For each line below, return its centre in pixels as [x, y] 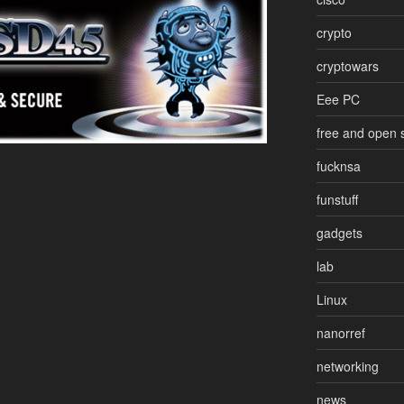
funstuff [337, 199]
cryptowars [347, 65]
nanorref [340, 332]
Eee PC [338, 99]
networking [347, 366]
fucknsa [338, 165]
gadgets [339, 232]
